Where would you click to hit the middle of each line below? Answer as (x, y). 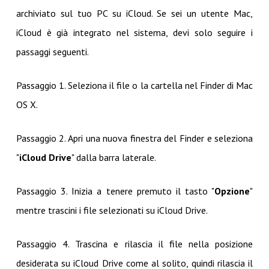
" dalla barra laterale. (113, 158)
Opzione (232, 191)
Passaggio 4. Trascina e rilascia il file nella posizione (134, 244)
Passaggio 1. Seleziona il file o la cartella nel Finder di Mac (134, 86)
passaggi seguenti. (52, 52)
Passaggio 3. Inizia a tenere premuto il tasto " (115, 191)
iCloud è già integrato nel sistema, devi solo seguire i (134, 33)
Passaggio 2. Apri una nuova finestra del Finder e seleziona (134, 138)
